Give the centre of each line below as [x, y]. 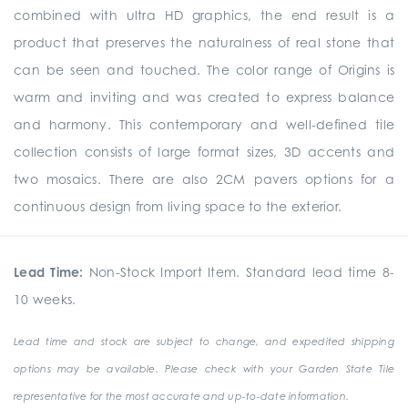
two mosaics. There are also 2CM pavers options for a [204, 179]
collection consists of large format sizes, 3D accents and [204, 152]
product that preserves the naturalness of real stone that [204, 42]
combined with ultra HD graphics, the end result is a [204, 15]
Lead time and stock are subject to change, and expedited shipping [204, 342]
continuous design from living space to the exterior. [178, 206]
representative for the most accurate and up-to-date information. [181, 396]
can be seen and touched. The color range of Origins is [204, 70]
